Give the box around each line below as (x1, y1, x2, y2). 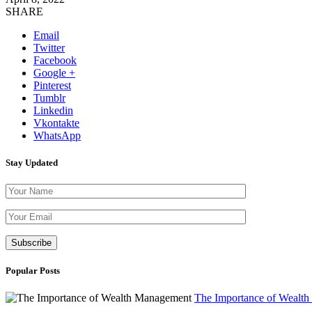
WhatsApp (33, 129, 81, 141)
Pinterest (33, 79, 71, 91)
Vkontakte (33, 116, 79, 129)
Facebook (33, 54, 77, 66)
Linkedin (33, 104, 73, 116)
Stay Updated (6, 157, 58, 168)
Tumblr (33, 91, 65, 104)
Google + (33, 66, 75, 79)
